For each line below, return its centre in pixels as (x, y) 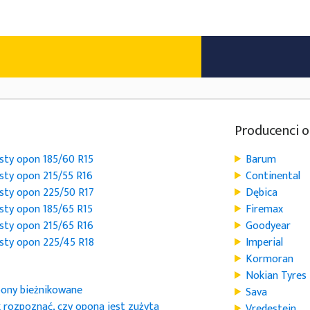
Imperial (264, 243)
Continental (273, 176)
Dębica (261, 193)
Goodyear (268, 226)
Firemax (264, 209)
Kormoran (269, 259)
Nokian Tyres (276, 276)
